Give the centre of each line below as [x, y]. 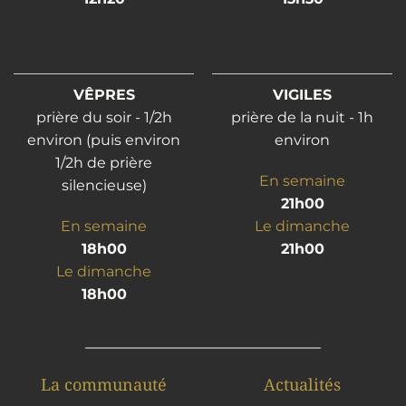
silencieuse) [104, 185]
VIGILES [302, 95]
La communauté [104, 384]
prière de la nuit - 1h [302, 117]
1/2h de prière [104, 163]
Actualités [302, 384]
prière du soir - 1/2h [104, 117]
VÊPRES [104, 95]
